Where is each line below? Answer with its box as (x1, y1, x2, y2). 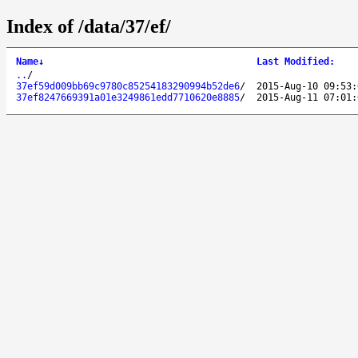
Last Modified (257, 55, 329, 67)
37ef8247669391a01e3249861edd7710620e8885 (16, 91, 240, 103)
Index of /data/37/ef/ (6, 15, 171, 37)
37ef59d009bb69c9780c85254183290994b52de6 (16, 80, 240, 92)
